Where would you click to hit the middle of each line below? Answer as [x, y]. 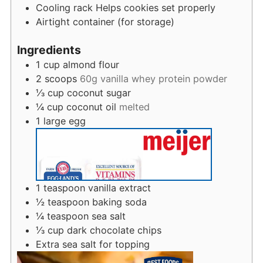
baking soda [119, 202]
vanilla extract [119, 188]
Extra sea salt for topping [92, 244]
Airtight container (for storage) [105, 22]
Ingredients [49, 50]
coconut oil [91, 107]
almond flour [91, 64]
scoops [60, 78]
